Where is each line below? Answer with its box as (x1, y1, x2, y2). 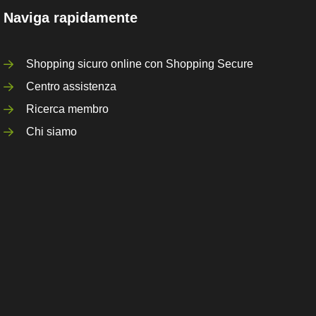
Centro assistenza (26, 80, 117, 92)
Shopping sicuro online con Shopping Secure (26, 58, 254, 70)
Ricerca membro (26, 103, 109, 115)
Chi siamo (26, 126, 78, 138)
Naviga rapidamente (4, 10, 138, 25)
